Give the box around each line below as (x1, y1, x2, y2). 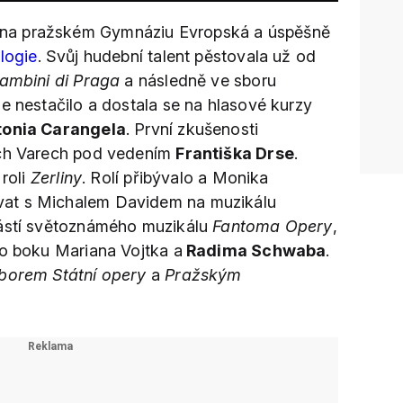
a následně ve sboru (120, 71, 276, 90)
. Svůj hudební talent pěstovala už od (37, 47, 317, 66)
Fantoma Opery (212, 217, 333, 236)
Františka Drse (175, 144, 294, 163)
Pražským (165, 265, 242, 284)
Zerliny (30, 168, 83, 187)
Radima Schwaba (182, 241, 327, 260)
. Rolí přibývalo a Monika (82, 168, 269, 187)
